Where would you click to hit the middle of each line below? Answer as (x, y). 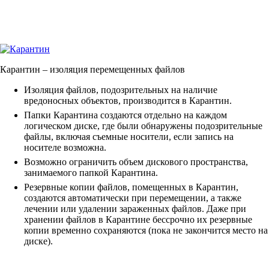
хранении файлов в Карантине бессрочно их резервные (138, 220)
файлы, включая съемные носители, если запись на (129, 137)
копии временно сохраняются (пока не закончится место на (146, 231)
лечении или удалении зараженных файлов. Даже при (135, 209)
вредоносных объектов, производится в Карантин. (128, 101)
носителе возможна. (65, 148)
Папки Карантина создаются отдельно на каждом (125, 115)
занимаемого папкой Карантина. (91, 173)
